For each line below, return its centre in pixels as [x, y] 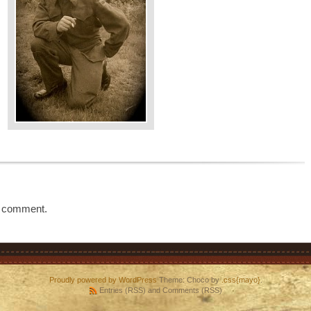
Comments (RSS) [192, 290]
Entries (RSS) [122, 290]
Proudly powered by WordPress [103, 279]
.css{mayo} [241, 279]
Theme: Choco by [189, 279]
